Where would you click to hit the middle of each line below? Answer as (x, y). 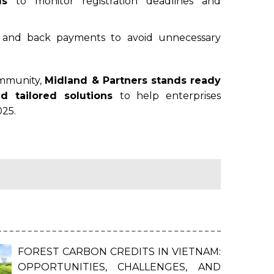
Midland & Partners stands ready (133, 80)
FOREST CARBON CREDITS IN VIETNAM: (119, 252)
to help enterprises (170, 95)
